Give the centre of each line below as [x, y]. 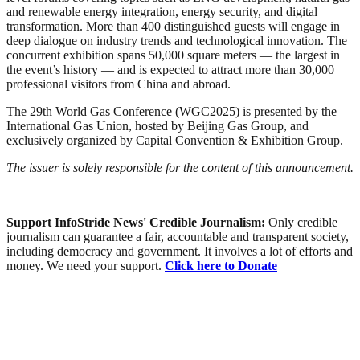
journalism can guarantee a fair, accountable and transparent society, [178, 236]
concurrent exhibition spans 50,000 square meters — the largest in [173, 55]
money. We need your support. [86, 265]
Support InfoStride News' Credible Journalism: [137, 222]
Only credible [303, 222]
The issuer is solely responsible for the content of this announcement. [180, 167]
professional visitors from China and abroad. [119, 84]
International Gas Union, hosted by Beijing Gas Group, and [157, 125]
